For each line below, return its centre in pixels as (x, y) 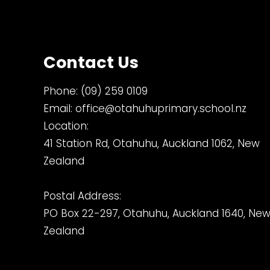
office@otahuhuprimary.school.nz (161, 108)
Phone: (62, 91)
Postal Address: (82, 196)
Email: (59, 108)
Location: (66, 126)
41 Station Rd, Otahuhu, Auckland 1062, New (152, 143)
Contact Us (91, 62)
